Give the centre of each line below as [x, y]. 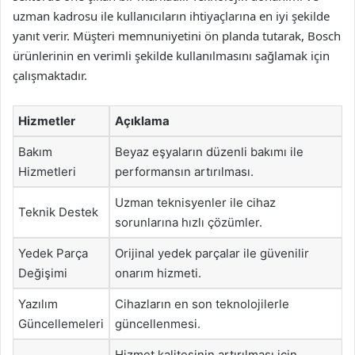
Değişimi [43, 273]
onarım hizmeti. [158, 273]
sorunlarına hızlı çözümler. [189, 222]
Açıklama [142, 120]
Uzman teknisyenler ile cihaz [195, 202]
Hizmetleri [47, 171]
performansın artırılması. [184, 171]
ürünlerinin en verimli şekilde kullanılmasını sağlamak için [171, 55]
